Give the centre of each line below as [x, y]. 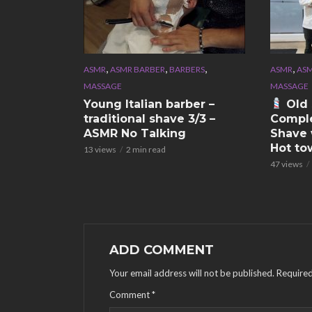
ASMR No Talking [135, 133]
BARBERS [187, 69]
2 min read [146, 149]
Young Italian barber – [149, 104]
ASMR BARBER [138, 69]
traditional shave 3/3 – [149, 118]
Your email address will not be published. [192, 273]
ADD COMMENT [162, 250]
